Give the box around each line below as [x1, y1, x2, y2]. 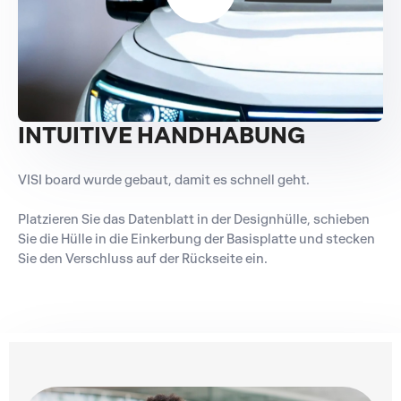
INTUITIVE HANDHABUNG [18, 120, 305, 149]
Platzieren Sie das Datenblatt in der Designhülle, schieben [18, 210, 370, 227]
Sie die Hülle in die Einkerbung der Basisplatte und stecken [18, 230, 375, 247]
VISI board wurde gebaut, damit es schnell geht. [18, 171, 310, 188]
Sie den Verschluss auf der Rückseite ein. [18, 250, 268, 267]
